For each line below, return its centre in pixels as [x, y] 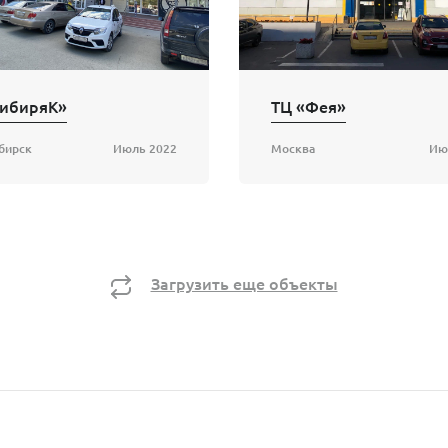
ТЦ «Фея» [308, 106]
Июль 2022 [145, 149]
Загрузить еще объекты [244, 283]
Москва [293, 149]
